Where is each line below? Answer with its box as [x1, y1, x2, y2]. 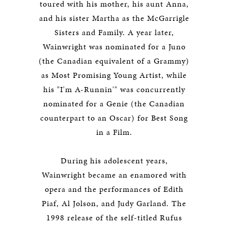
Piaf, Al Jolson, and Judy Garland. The [42, 197, 186, 209]
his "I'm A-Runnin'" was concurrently [43, 83, 185, 95]
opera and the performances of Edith [44, 183, 184, 195]
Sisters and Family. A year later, [54, 26, 174, 38]
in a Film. [96, 126, 132, 138]
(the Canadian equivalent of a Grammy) [39, 55, 189, 67]
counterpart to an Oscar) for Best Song [40, 112, 188, 124]
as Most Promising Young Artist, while [41, 69, 187, 81]
